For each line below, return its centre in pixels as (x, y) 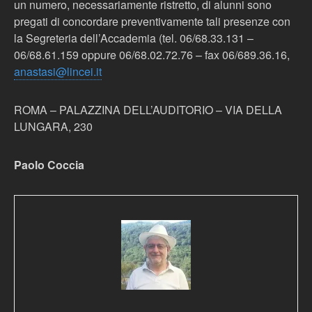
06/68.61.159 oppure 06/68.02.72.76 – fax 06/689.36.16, (152, 55)
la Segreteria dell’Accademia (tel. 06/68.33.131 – (134, 38)
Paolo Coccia (49, 165)
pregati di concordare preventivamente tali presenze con (152, 21)
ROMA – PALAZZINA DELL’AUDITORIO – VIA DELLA (148, 110)
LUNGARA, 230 (53, 126)
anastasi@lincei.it (58, 71)
